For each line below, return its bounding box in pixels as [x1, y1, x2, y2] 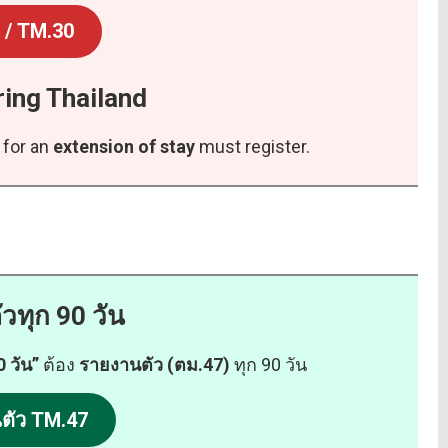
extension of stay [53, 136, 195, 158]
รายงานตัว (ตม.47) [79, 354, 234, 376]
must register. [195, 136, 310, 158]
